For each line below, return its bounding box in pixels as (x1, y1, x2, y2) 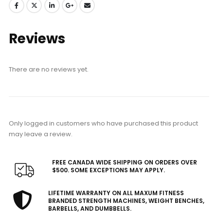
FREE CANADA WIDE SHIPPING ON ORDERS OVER (52, 158, 197, 166)
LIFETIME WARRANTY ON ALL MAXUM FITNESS (48, 189, 184, 198)
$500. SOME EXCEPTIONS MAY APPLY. (52, 165, 165, 174)
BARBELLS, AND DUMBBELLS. (48, 204, 131, 213)
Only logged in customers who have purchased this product (8, 119, 198, 128)
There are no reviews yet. (8, 65, 89, 74)
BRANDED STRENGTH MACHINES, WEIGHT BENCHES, (48, 197, 204, 205)
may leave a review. (8, 129, 73, 139)
